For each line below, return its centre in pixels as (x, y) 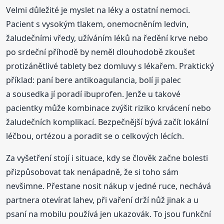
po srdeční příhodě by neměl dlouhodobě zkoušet (101, 52)
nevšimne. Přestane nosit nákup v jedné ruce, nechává (109, 186)
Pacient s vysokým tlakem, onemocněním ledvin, (97, 24)
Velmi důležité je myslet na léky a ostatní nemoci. (98, 10)
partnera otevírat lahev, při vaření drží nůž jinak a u (102, 200)
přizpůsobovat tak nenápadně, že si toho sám (92, 172)
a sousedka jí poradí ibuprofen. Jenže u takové (93, 94)
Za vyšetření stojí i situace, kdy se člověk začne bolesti (107, 158)
